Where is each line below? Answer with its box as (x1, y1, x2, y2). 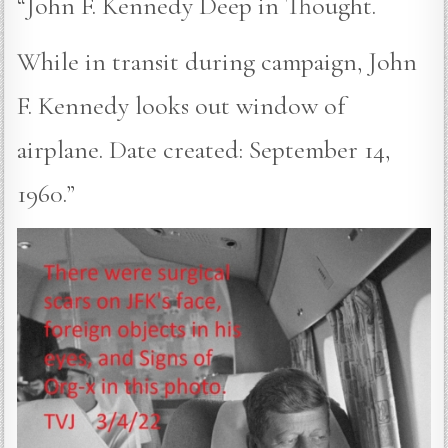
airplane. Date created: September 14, (17, 133, 391, 165)
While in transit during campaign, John (17, 45, 418, 77)
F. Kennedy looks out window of (17, 89, 346, 121)
